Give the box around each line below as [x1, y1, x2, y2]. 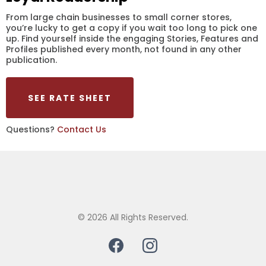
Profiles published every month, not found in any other [6, 43, 242, 55]
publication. [6, 54, 57, 66]
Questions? [6, 123, 57, 135]
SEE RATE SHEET [28, 92, 112, 104]
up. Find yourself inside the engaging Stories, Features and [6, 33, 258, 45]
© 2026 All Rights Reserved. [78, 211, 188, 223]
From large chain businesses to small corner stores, [6, 11, 232, 23]
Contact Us [57, 123, 106, 135]
